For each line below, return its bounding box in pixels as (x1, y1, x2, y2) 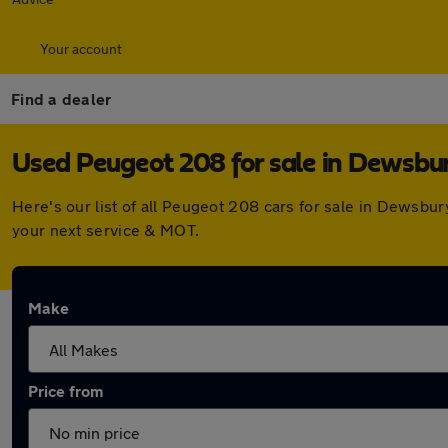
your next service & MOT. (12, 220, 200, 239)
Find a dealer (11, 89, 112, 108)
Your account (40, 40, 122, 57)
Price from (28, 381, 103, 400)
